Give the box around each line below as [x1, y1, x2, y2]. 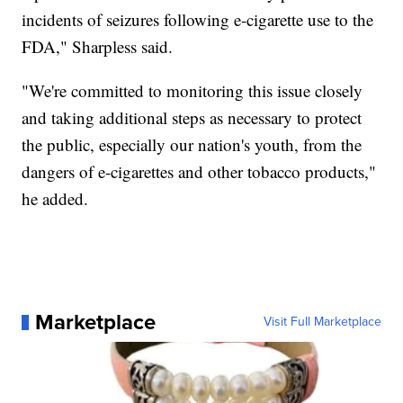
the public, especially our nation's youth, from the [22, 133, 363, 157]
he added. [22, 187, 89, 210]
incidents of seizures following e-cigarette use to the [22, 8, 374, 31]
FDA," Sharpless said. [22, 35, 174, 58]
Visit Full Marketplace [263, 312, 381, 332]
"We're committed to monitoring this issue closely [22, 79, 363, 103]
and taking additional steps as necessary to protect [22, 106, 363, 130]
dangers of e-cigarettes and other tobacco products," [22, 160, 377, 184]
